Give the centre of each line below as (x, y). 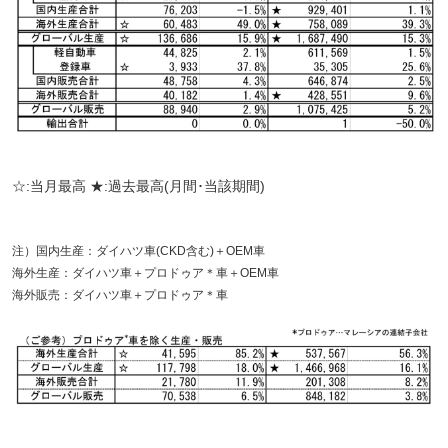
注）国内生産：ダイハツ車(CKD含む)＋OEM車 (138, 251)
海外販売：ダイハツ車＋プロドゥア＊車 (120, 295)
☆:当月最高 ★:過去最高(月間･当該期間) (138, 185)
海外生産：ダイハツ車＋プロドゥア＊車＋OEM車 (145, 273)
